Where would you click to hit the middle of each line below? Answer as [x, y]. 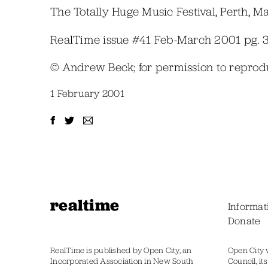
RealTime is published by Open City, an [121, 251]
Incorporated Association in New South [122, 261]
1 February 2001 [87, 94]
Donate [244, 220]
